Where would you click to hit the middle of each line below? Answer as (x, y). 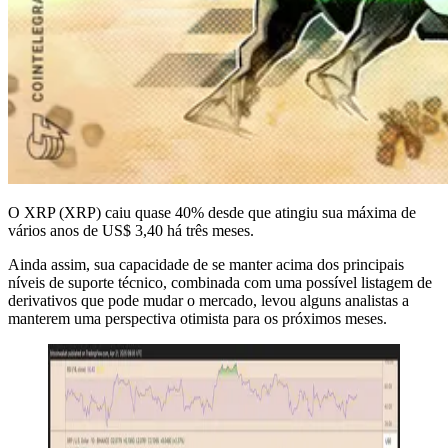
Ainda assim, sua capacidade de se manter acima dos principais (206, 264)
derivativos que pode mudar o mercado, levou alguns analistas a (208, 300)
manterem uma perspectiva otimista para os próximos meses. (197, 318)
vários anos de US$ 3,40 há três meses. (131, 230)
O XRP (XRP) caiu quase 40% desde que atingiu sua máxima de (212, 212)
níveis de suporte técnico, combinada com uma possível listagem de (220, 282)
